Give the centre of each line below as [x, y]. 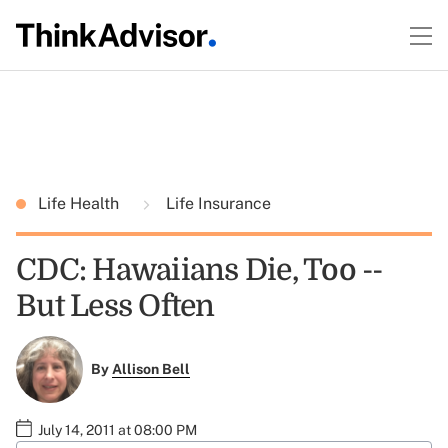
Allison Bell [150, 369]
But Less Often [115, 306]
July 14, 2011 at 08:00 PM [117, 429]
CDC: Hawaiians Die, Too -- [199, 270]
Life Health [80, 203]
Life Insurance [216, 203]
